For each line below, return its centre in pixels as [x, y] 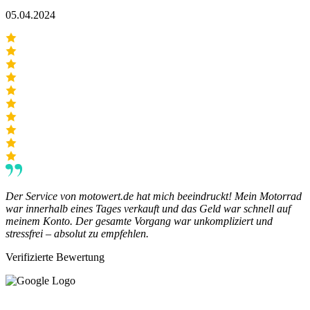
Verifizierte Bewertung [55, 257]
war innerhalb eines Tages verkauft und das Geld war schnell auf [148, 209]
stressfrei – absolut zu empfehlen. [77, 234]
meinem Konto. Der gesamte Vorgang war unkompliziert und [139, 221]
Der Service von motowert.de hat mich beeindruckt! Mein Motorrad [154, 197]
